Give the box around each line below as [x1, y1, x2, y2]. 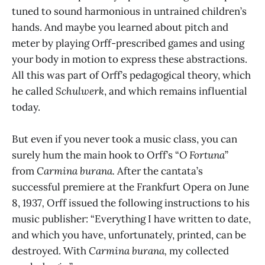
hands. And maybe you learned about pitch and [12, 21, 228, 34]
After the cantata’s [117, 164, 203, 178]
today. [12, 101, 40, 114]
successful [12, 180, 60, 194]
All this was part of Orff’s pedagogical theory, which [12, 69, 251, 82]
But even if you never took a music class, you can [12, 132, 237, 146]
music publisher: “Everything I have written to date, [12, 212, 251, 226]
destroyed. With [12, 244, 89, 258]
